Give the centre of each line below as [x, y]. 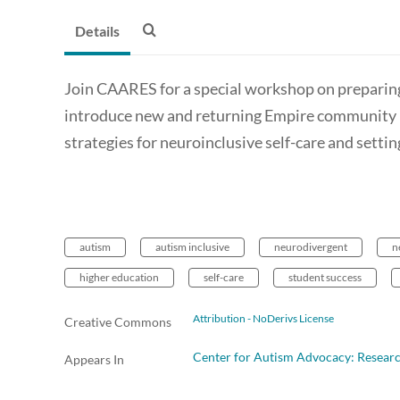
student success [325, 278]
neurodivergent [311, 247]
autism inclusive [192, 247]
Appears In [94, 360]
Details [97, 31]
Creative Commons [118, 322]
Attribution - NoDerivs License [263, 319]
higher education [119, 278]
